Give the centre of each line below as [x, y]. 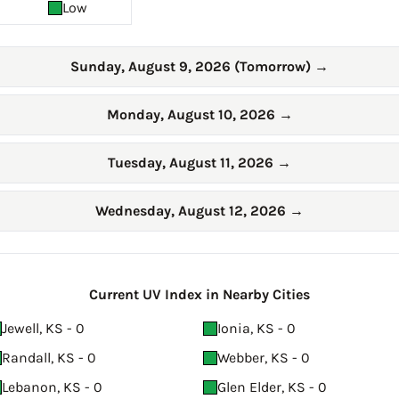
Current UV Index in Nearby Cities [199, 295]
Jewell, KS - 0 [43, 329]
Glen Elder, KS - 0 [272, 387]
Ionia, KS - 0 [256, 329]
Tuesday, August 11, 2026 [192, 163]
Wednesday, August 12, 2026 [192, 211]
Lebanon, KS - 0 [52, 387]
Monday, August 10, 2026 [192, 115]
